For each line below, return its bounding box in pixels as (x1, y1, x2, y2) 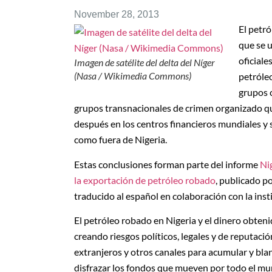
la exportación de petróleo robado (74, 174, 216, 186)
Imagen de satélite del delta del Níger (74, 56, 215, 69)
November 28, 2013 (74, 9, 159, 20)
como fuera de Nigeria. (74, 134, 167, 146)
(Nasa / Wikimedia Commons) (74, 70, 191, 82)
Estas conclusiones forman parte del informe (74, 158, 260, 170)
